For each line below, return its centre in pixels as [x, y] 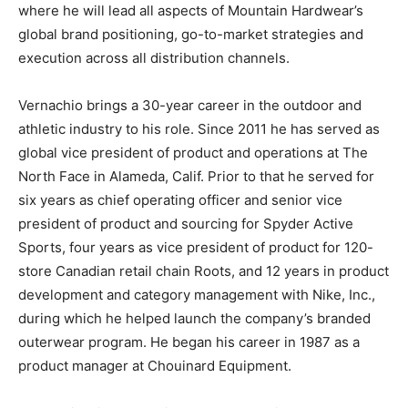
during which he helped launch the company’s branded [194, 318]
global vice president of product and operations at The [193, 153]
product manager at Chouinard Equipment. [155, 366]
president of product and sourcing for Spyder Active [186, 224]
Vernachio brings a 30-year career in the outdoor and [190, 105]
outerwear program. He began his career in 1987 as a [189, 342]
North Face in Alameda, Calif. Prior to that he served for [196, 176]
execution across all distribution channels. [154, 58]
